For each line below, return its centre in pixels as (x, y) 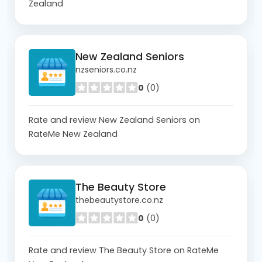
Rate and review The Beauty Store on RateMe (124, 250)
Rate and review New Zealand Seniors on (114, 120)
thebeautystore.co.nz (119, 200)
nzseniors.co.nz (106, 70)
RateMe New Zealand (73, 134)
